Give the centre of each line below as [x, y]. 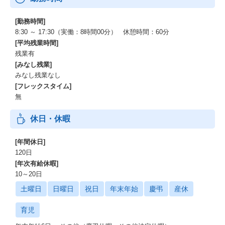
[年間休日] [30, 142]
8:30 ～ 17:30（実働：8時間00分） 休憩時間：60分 [92, 32]
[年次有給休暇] [37, 163]
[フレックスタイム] [43, 86]
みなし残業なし [38, 75]
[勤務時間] [30, 21]
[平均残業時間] [37, 43]
